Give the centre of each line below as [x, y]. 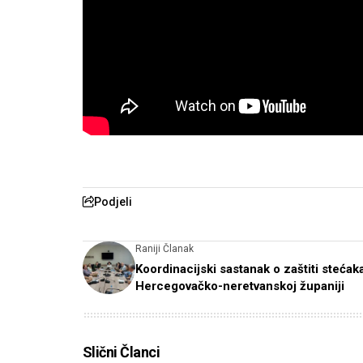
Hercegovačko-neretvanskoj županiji [240, 286]
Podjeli [113, 201]
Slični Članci [121, 352]
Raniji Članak [164, 248]
